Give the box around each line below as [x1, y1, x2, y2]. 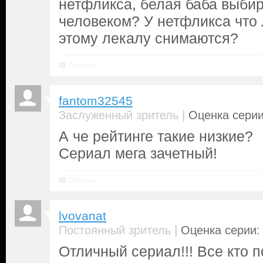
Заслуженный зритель [59, 109, 178, 122]
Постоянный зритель [59, 224, 171, 237]
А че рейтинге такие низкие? [59, 128, 253, 144]
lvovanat [59, 209, 106, 223]
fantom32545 [59, 94, 133, 108]
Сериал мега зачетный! [59, 145, 217, 161]
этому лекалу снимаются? [59, 30, 238, 46]
